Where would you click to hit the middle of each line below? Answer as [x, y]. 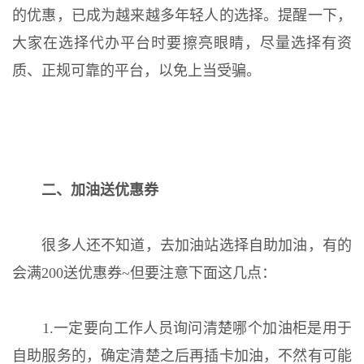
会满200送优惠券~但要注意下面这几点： [144, 273]
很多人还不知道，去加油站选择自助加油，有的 [182, 246]
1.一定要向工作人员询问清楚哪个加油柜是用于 [182, 329]
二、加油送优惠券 [93, 191]
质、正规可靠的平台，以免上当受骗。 [136, 71]
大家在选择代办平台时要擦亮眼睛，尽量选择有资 [182, 43]
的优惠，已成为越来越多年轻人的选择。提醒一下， [182, 16]
